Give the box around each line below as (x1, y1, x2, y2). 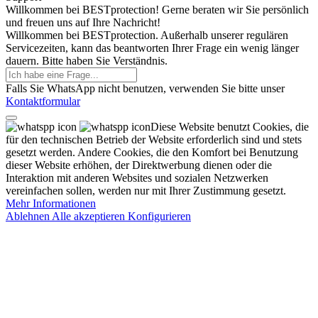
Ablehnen (6, 209, 52, 222)
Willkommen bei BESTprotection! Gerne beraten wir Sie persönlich (6, 3, 309, 16)
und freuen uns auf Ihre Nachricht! (6, 16, 160, 28)
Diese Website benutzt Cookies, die (150, 120, 309, 133)
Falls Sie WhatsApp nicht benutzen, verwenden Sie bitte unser (6, 82, 285, 94)
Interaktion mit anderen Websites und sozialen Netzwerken (6, 171, 268, 184)
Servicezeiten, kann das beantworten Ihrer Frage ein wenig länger (6, 41, 299, 54)
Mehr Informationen (6, 197, 96, 209)
